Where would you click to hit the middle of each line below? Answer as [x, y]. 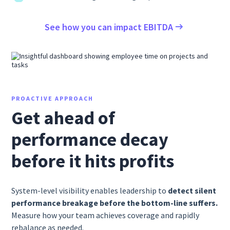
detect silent [192, 190]
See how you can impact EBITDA [109, 27]
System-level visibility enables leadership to [90, 190]
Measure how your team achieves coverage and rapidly [106, 215]
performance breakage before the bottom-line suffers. [115, 203]
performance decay [90, 139]
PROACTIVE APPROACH [53, 98]
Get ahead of [63, 118]
